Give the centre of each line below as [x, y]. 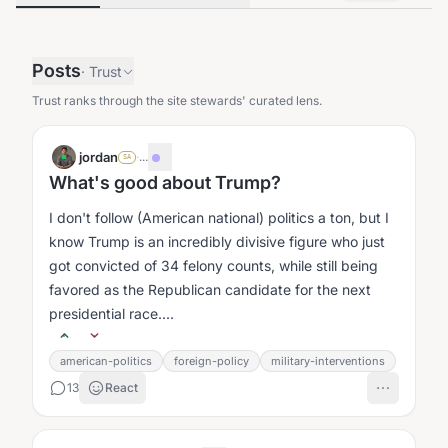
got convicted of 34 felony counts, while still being [213, 265]
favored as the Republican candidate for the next [210, 289]
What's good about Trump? [165, 182]
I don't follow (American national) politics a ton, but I [219, 217]
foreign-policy [211, 361]
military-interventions [328, 361]
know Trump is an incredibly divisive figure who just [217, 241]
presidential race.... [111, 313]
